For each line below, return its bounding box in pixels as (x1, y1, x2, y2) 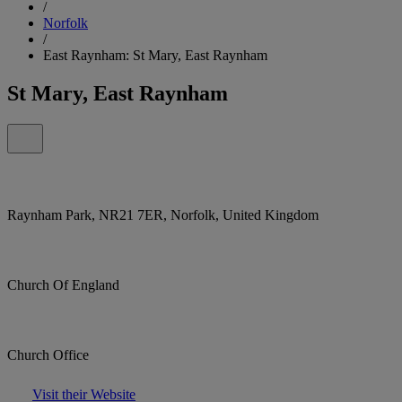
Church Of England (7, 276, 119, 293)
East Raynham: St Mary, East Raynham (43, 47, 267, 63)
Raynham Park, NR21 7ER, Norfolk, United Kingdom (7, 206, 319, 223)
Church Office (7, 346, 89, 363)
